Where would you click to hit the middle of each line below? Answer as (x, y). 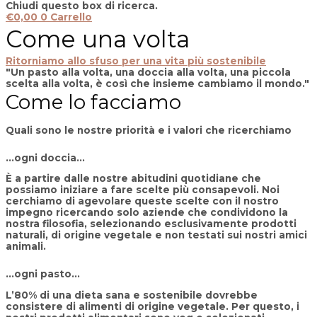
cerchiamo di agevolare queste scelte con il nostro (142, 201)
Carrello (71, 17)
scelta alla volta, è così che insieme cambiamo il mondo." (157, 84)
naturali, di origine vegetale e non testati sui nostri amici (156, 235)
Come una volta (98, 39)
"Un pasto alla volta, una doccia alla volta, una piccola (148, 73)
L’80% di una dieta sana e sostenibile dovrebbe (132, 295)
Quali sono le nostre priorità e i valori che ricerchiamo (149, 130)
